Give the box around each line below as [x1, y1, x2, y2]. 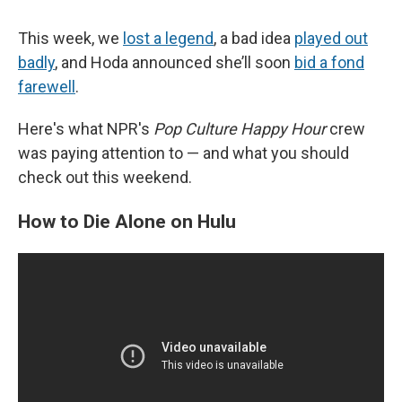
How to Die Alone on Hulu [18, 210, 236, 233]
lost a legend [123, 29, 214, 48]
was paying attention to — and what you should [18, 144, 349, 163]
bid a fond [294, 53, 364, 73]
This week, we [18, 29, 123, 48]
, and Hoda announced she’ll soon [55, 53, 294, 73]
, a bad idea [214, 29, 294, 48]
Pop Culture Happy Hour [153, 119, 326, 139]
